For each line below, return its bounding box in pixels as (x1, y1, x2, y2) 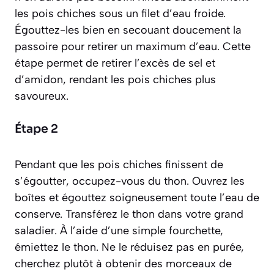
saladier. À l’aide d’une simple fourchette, (15, 224, 223, 238)
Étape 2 (15, 122, 58, 137)
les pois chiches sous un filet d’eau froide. (15, 7, 226, 21)
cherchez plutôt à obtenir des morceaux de (15, 257, 232, 271)
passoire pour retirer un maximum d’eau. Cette (15, 40, 251, 54)
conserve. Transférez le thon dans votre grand (15, 207, 243, 221)
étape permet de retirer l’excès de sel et (15, 56, 215, 70)
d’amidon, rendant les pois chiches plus (15, 73, 216, 87)
